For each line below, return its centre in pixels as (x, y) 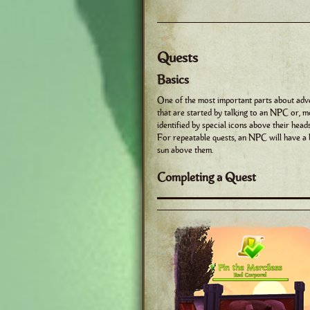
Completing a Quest (207, 178)
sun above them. (185, 150)
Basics (173, 80)
